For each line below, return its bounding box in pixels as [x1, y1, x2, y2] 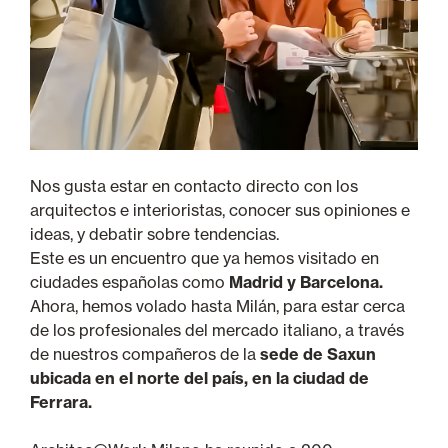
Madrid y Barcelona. [229, 271, 383, 292]
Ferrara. [30, 391, 92, 412]
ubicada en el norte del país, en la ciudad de [30, 367, 369, 388]
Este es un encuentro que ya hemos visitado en [30, 247, 379, 268]
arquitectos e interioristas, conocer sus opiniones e [30, 199, 410, 220]
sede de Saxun [256, 343, 376, 364]
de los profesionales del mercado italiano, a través [30, 319, 404, 340]
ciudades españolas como [30, 271, 229, 292]
